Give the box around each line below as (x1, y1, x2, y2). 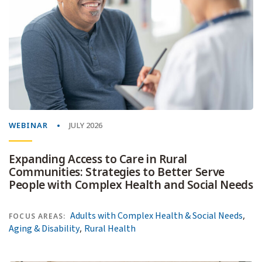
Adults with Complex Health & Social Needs (70, 209, 243, 223)
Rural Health (84, 222, 136, 236)
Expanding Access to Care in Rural (9, 151, 188, 168)
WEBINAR (9, 120, 48, 132)
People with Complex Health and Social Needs (9, 177, 253, 194)
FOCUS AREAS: (9, 211, 66, 222)
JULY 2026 (69, 120, 102, 132)
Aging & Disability (9, 222, 80, 236)
